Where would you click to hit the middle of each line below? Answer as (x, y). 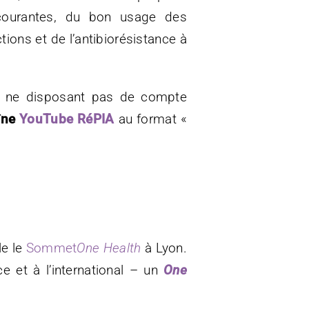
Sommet (51, 248)
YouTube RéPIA (67, 119)
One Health (111, 248)
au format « (151, 119)
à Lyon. (166, 248)
